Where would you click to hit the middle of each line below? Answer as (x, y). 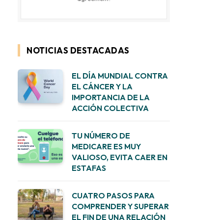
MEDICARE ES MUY (106, 146)
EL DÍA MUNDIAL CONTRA (120, 76)
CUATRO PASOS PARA (113, 195)
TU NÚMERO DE (101, 136)
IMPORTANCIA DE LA (111, 97)
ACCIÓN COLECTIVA (110, 108)
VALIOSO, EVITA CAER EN (120, 157)
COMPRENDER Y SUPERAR (120, 206)
